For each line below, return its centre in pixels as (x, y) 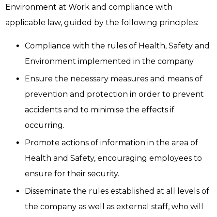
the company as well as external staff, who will (114, 207)
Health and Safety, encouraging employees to (114, 158)
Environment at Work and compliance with (89, 7)
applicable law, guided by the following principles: (102, 23)
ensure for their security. (73, 174)
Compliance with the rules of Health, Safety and (117, 46)
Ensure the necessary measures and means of (114, 79)
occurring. (46, 125)
